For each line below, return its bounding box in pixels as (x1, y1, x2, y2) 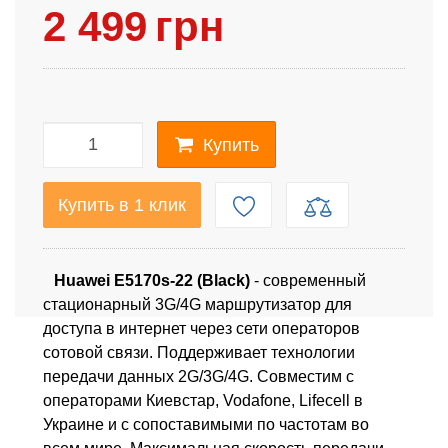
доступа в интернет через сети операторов (43, 320, 360, 338)
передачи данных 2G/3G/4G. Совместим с (43, 368, 354, 386)
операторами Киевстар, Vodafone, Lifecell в (43, 392, 363, 410)
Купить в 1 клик (58, 195, 186, 216)
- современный (249, 272, 366, 290)
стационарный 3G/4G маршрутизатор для (43, 296, 352, 314)
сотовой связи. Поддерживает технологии (43, 344, 355, 362)
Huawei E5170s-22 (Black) (53, 272, 250, 290)
